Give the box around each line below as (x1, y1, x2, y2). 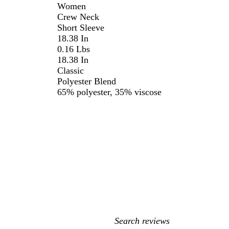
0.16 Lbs (57, 44, 90, 55)
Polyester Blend (57, 76, 116, 87)
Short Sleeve (57, 22, 104, 33)
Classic (57, 65, 84, 76)
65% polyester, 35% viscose (57, 87, 162, 98)
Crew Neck (57, 12, 99, 22)
